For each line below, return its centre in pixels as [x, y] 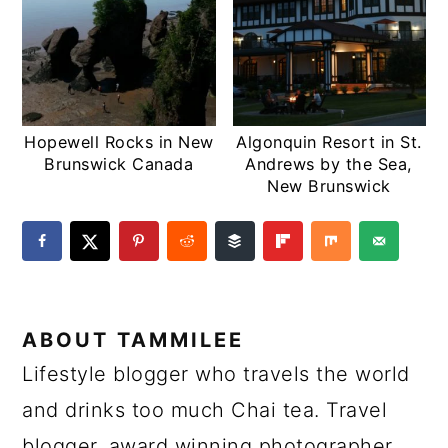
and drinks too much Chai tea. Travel [205, 409]
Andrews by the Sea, [329, 163]
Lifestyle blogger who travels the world [216, 373]
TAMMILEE [181, 339]
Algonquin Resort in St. [329, 141]
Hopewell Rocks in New [119, 141]
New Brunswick [329, 185]
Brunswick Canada [119, 163]
